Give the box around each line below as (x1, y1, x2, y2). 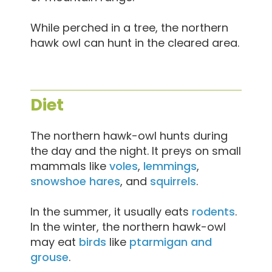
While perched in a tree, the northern (30, 19, 228, 35)
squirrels (150, 173, 196, 189)
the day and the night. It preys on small (30, 143, 241, 158)
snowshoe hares (30, 173, 120, 189)
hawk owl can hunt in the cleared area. (30, 35, 239, 50)
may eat (30, 234, 79, 250)
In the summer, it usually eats (30, 203, 192, 219)
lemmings (143, 158, 197, 174)
